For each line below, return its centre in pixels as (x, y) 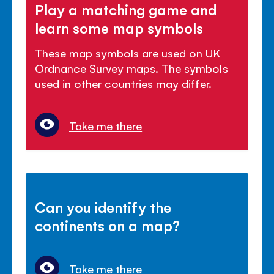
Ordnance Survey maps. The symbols (131, 68)
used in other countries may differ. (123, 83)
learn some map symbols (119, 27)
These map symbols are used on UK (128, 52)
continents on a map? (108, 225)
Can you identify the (103, 207)
